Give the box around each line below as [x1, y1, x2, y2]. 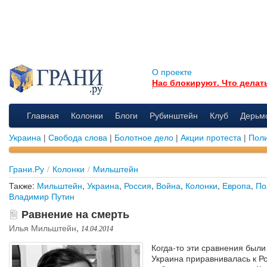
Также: [9, 179, 37, 191]
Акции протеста [181, 131, 241, 143]
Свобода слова [48, 131, 107, 143]
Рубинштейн [150, 108, 198, 121]
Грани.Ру [9, 162, 44, 175]
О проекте [152, 65, 192, 77]
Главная [27, 108, 59, 121]
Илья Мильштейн [9, 221, 76, 234]
